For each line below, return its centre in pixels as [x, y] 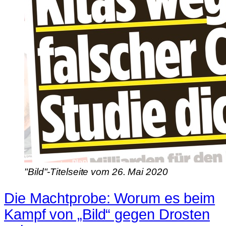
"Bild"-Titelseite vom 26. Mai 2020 [96, 172]
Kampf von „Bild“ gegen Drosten [107, 215]
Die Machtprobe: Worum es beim [110, 199]
